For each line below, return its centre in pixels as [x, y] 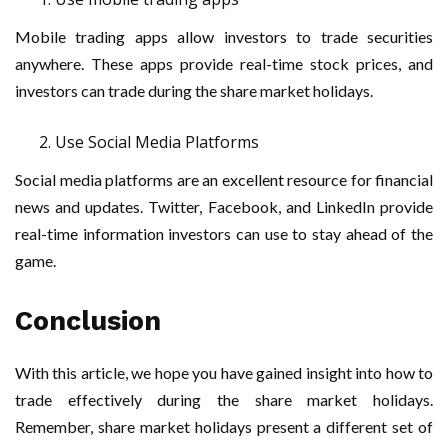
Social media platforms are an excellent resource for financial [224, 179]
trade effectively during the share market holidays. [224, 399]
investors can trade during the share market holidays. [194, 90]
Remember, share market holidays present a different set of [224, 426]
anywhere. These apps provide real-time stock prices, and [224, 63]
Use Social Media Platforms [157, 141]
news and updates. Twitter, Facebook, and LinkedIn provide [224, 206]
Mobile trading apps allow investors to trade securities [224, 36]
